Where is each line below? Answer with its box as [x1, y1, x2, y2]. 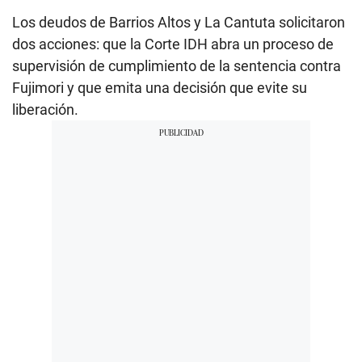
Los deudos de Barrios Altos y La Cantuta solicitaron [12, 13, 345, 31]
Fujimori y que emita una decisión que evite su [12, 78, 307, 96]
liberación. [12, 100, 78, 118]
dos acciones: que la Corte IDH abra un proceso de [12, 35, 334, 53]
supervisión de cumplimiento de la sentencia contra [12, 57, 341, 74]
